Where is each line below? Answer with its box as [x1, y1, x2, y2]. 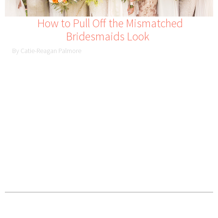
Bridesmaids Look [66, 29, 149, 44]
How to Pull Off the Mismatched [37, 16, 183, 31]
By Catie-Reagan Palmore [12, 46, 81, 55]
